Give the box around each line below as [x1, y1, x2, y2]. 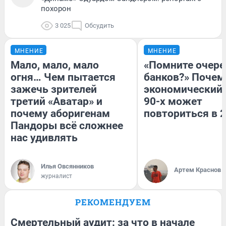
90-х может [144, 95, 202, 107]
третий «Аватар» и [11, 95, 102, 107]
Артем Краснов [174, 165, 221, 174]
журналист [41, 172, 72, 180]
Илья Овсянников [41, 162, 94, 170]
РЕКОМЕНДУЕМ [75, 196, 151, 208]
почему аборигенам [11, 107, 110, 120]
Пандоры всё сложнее [11, 119, 123, 132]
